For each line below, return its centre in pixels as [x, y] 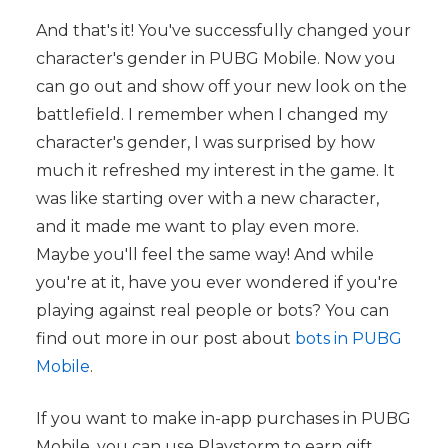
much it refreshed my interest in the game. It [215, 171]
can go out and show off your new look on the [221, 87]
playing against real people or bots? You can [212, 311]
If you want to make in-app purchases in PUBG [223, 419]
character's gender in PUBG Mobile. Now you [215, 59]
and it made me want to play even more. [197, 227]
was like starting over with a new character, [207, 199]
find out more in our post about [165, 339]
